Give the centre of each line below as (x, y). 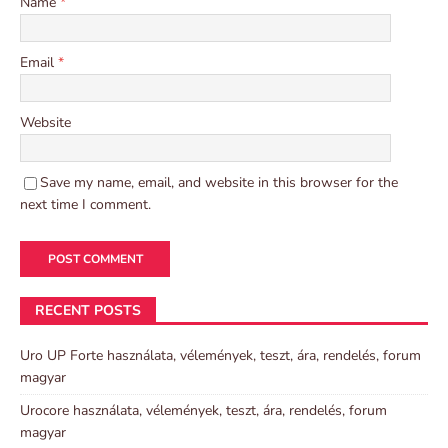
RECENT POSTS (88, 310)
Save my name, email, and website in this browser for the (219, 182)
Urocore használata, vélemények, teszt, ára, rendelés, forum (203, 410)
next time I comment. (85, 204)
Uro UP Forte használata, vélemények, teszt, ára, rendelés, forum (220, 355)
